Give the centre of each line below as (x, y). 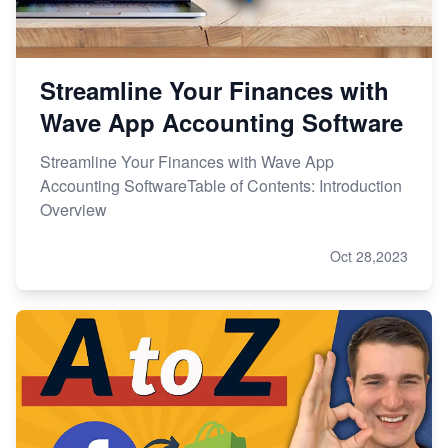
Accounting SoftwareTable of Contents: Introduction (221, 186)
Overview (73, 210)
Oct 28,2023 (369, 256)
